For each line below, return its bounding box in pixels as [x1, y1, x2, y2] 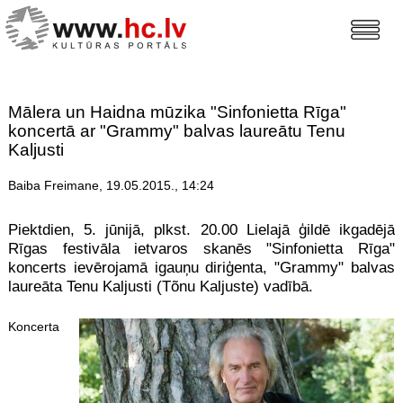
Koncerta [7, 318, 59, 334]
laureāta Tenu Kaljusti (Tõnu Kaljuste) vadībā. [7, 278, 313, 296]
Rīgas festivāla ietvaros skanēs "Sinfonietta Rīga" [7, 240, 396, 258]
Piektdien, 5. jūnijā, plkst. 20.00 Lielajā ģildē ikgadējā [7, 221, 396, 239]
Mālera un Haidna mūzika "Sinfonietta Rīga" [7, 103, 346, 122]
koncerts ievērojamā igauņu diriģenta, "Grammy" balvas [7, 259, 396, 277]
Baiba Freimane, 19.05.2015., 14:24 [7, 178, 214, 193]
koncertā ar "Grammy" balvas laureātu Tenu [7, 121, 345, 141]
